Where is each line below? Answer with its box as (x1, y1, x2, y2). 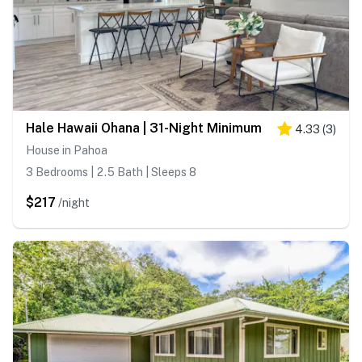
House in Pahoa (26, 144, 107, 158)
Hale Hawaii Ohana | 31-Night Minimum (26, 120, 262, 137)
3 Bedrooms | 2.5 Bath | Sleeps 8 (26, 166, 196, 179)
